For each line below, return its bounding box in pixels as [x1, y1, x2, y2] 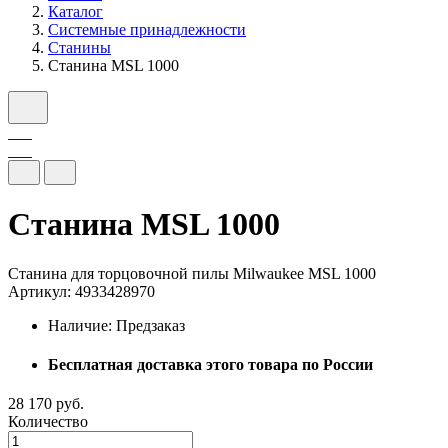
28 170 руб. [8, 395, 84, 413]
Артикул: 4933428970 [8, 282, 155, 300]
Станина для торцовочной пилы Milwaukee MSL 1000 [8, 264, 376, 282]
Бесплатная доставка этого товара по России [48, 355, 373, 373]
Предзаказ [116, 316, 185, 334]
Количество [8, 413, 88, 431]
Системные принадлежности [48, 20, 246, 38]
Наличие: [48, 316, 116, 334]
